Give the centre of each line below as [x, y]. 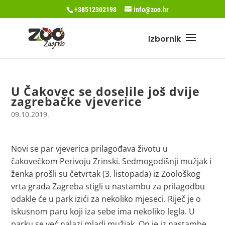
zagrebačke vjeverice [77, 101]
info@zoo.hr [151, 9]
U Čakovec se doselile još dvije [106, 91]
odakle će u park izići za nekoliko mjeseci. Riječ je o [106, 199]
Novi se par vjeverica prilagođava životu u [90, 149]
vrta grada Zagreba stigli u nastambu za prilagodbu [108, 186]
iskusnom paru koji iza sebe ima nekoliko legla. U [103, 211]
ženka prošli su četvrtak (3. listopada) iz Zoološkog [106, 174]
